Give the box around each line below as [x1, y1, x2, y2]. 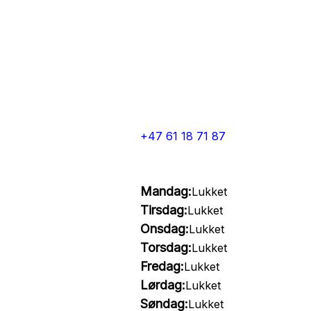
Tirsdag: [140, 203, 187, 217]
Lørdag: [140, 278, 185, 292]
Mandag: [140, 184, 192, 199]
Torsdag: [140, 240, 192, 255]
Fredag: [140, 259, 184, 274]
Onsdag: [140, 221, 189, 236]
